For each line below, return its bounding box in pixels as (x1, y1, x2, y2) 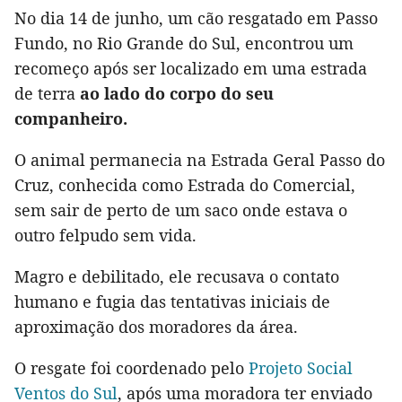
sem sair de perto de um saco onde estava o (14, 199, 347, 222)
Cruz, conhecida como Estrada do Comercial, (14, 174, 355, 197)
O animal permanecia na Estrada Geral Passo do (14, 149, 385, 171)
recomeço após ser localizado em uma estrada (14, 57, 367, 80)
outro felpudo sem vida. (14, 224, 197, 247)
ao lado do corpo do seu (75, 83, 274, 105)
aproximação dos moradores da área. (14, 316, 298, 338)
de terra (14, 83, 75, 105)
